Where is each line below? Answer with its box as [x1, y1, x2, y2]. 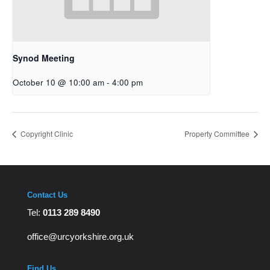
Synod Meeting [13, 51, 75, 64]
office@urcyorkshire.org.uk [27, 231, 134, 242]
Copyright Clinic [19, 128, 73, 139]
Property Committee [184, 128, 251, 139]
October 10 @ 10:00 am [13, 76, 104, 88]
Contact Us [27, 190, 67, 200]
